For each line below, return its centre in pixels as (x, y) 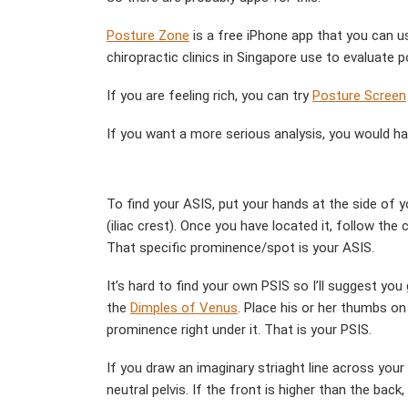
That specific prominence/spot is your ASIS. (240, 247)
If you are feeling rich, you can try (209, 95)
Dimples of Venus (184, 307)
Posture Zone (148, 35)
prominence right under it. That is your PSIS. (239, 329)
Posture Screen (359, 95)
